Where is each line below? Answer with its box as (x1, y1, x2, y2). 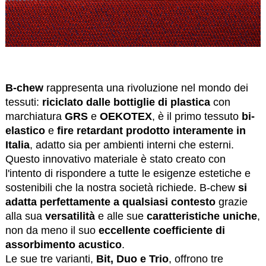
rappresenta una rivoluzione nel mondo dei (43, 82, 248, 94)
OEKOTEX (99, 110, 152, 123)
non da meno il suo (5, 224, 99, 237)
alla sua (5, 210, 45, 223)
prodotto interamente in (125, 125, 246, 137)
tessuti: (5, 96, 42, 109)
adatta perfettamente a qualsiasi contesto (5, 196, 216, 208)
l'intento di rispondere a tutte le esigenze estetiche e (5, 167, 251, 180)
